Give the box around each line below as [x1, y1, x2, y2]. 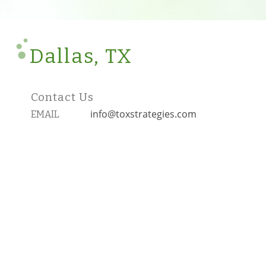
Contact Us [31, 90, 94, 104]
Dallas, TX [29, 45, 132, 68]
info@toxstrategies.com [90, 107, 197, 121]
